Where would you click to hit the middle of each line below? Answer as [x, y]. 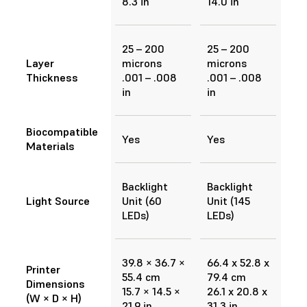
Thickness [52, 77]
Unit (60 [142, 200]
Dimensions [56, 284]
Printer [43, 270]
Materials [50, 146]
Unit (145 [229, 200]
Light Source [58, 200]
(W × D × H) [54, 298]
